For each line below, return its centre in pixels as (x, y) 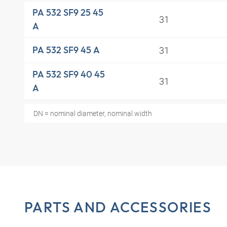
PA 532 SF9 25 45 (68, 12)
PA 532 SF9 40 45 (69, 74)
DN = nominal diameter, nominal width (92, 113)
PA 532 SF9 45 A (66, 50)
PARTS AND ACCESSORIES (118, 207)
